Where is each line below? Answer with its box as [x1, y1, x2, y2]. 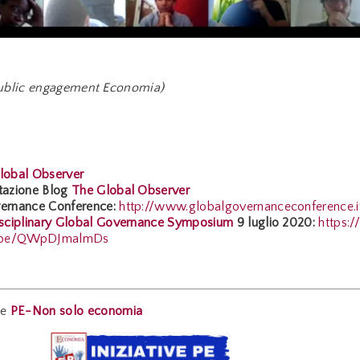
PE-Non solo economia [10, 304, 143, 319]
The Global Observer [71, 183, 190, 198]
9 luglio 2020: [233, 215, 319, 231]
